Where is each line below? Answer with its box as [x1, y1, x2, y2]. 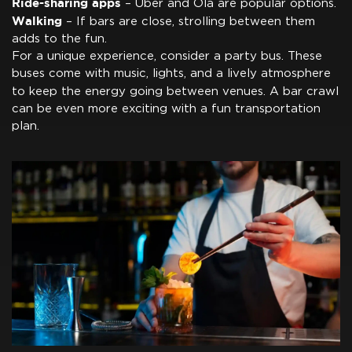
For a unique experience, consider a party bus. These [12, 49, 322, 62]
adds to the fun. [12, 32, 107, 45]
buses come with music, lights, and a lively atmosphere [12, 67, 331, 79]
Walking [12, 13, 62, 27]
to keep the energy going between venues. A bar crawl [12, 85, 339, 97]
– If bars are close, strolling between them [62, 15, 315, 27]
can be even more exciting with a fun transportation [12, 102, 321, 115]
